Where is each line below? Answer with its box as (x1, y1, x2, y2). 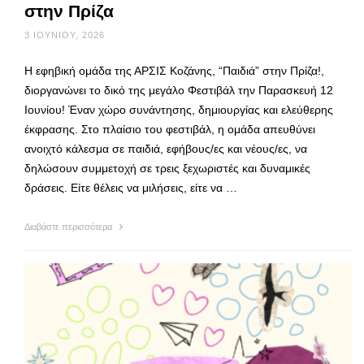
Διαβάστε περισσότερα (24, 221, 115, 232)
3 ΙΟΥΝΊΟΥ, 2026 (24, 29, 105, 40)
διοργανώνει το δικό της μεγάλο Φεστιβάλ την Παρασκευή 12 (24, 83, 333, 97)
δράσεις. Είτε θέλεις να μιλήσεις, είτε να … (24, 180, 237, 194)
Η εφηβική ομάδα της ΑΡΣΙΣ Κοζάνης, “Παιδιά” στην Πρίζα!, (24, 63, 324, 77)
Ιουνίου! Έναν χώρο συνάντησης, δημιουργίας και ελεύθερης (24, 102, 333, 116)
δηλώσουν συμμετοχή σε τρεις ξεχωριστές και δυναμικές (24, 161, 310, 175)
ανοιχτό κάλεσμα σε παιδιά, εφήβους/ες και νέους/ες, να (24, 141, 307, 155)
